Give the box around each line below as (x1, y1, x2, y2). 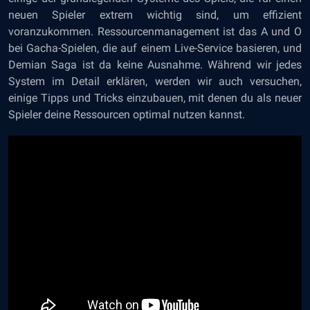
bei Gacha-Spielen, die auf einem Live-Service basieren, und (8, 42, 302, 55)
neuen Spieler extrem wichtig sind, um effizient (8, 8, 302, 22)
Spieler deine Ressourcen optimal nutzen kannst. (8, 108, 245, 122)
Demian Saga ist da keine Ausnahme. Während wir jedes (8, 58, 302, 72)
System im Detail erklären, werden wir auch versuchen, (8, 75, 302, 89)
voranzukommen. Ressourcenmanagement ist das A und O (8, 25, 302, 39)
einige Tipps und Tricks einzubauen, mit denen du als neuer (8, 91, 302, 105)
